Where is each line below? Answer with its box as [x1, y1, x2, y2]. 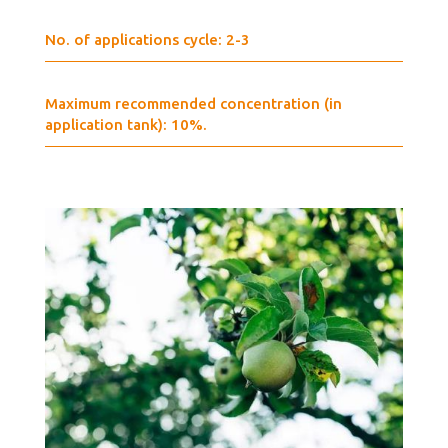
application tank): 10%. [44, 115, 207, 133]
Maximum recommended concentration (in [44, 94, 342, 112]
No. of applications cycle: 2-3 [44, 30, 250, 48]
